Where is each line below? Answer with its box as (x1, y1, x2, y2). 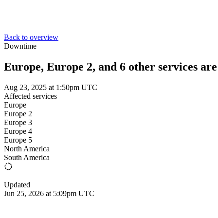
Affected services (4, 91, 57, 100)
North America (4, 144, 50, 153)
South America (4, 153, 50, 162)
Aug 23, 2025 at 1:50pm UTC (4, 83, 97, 91)
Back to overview (4, 33, 58, 41)
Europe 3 (4, 118, 32, 127)
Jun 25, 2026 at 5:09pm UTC (4, 189, 94, 198)
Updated (4, 180, 30, 189)
